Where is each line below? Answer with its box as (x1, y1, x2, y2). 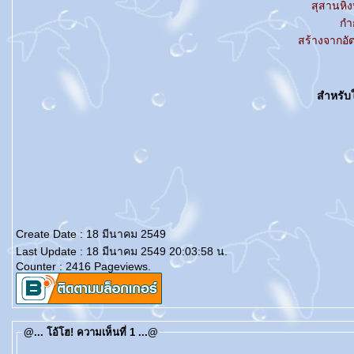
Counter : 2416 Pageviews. (16, 260, 151, 273)
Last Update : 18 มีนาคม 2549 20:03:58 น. (16, 245, 228, 258)
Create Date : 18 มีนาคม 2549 (16, 228, 166, 240)
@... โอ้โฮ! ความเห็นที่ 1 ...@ (24, 326, 158, 338)
